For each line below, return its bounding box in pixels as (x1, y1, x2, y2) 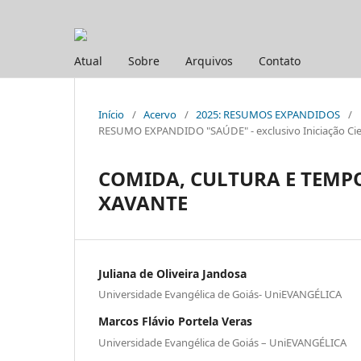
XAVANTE (98, 189, 188, 216)
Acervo (143, 106, 176, 122)
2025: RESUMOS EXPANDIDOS (196, 106, 340, 122)
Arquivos (185, 52, 233, 68)
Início (98, 106, 124, 122)
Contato (259, 52, 301, 68)
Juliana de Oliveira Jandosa (98, 265, 247, 281)
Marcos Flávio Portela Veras (98, 313, 252, 330)
